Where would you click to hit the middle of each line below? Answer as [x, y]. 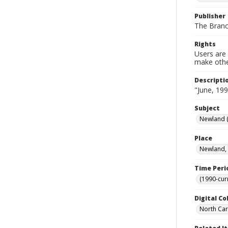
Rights [205, 44]
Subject [207, 108]
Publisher [210, 16]
